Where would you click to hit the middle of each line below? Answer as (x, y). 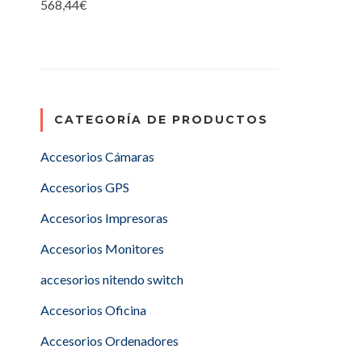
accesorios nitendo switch (112, 279)
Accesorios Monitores (102, 248)
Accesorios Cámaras (97, 156)
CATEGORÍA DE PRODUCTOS (161, 120)
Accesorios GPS (85, 187)
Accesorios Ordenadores (109, 341)
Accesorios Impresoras (104, 218)
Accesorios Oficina (93, 310)
